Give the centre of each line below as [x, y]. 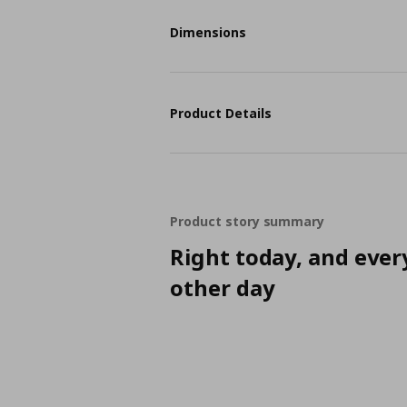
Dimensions [208, 32]
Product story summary [248, 221]
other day [223, 288]
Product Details [221, 113]
